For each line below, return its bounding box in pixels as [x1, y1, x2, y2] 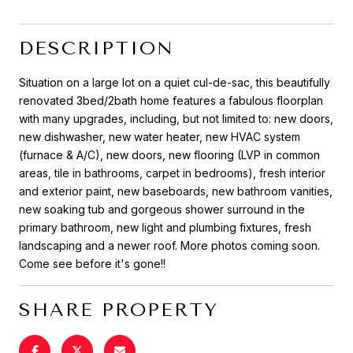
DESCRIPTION [19, 36, 174, 59]
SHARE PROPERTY [19, 298, 218, 321]
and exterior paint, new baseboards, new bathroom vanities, [19, 184, 333, 198]
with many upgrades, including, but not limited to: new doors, [19, 111, 333, 125]
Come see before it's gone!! [19, 256, 165, 270]
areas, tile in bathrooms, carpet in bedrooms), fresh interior [19, 165, 325, 180]
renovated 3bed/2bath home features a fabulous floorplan [19, 93, 323, 107]
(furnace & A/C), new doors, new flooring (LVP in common [19, 147, 320, 162]
